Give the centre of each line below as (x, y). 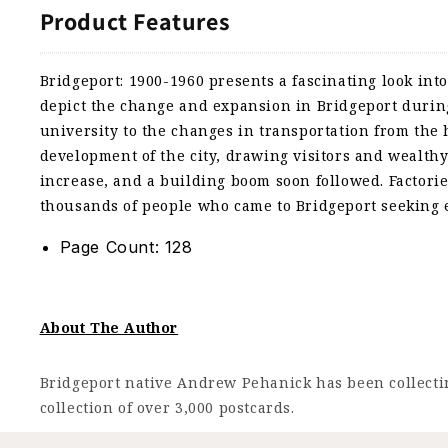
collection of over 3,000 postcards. (167, 408)
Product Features (135, 21)
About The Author (109, 328)
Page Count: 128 (126, 247)
